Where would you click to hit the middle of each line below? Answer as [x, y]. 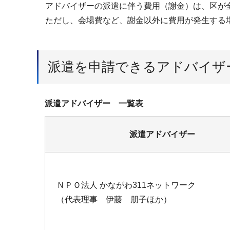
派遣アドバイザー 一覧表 [94, 103]
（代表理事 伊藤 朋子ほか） [114, 199]
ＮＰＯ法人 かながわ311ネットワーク [126, 185]
